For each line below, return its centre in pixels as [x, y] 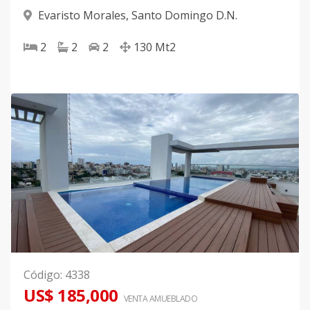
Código [42, 275]
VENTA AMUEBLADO [160, 299]
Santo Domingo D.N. [184, 16]
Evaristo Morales [82, 16]
